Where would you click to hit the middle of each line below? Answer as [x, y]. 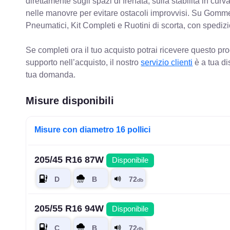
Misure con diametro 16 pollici [93, 130]
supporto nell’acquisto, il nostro [83, 63]
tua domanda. [51, 75]
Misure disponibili [70, 101]
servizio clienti [167, 63]
